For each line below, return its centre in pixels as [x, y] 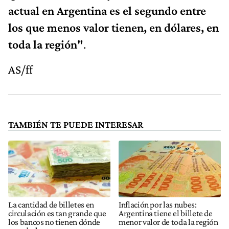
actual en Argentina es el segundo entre [107, 10]
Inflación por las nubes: [158, 204]
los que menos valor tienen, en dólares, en [113, 27]
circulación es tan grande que [57, 213]
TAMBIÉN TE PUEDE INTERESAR [76, 124]
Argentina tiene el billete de [166, 213]
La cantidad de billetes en [51, 204]
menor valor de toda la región [168, 222]
